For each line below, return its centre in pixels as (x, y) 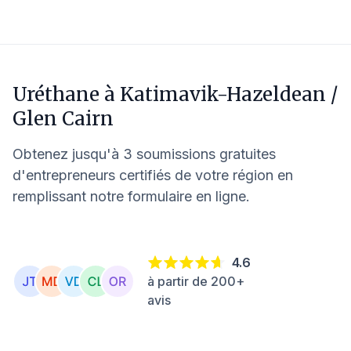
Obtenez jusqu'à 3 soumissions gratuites (144, 154)
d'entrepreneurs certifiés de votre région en (153, 175)
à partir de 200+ (196, 281)
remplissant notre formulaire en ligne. (131, 196)
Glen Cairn (63, 119)
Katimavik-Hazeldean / (229, 94)
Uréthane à (66, 94)
